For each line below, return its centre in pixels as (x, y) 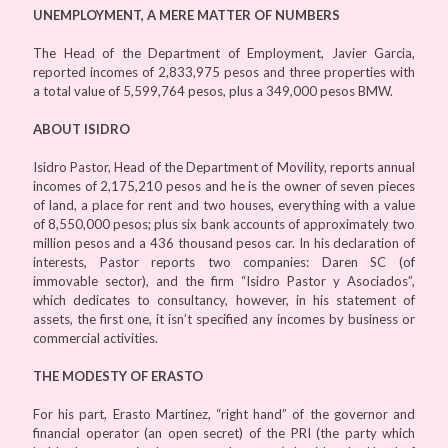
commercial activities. (95, 337)
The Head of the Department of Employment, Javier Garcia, (224, 52)
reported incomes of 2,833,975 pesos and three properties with (224, 71)
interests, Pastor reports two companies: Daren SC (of (224, 261)
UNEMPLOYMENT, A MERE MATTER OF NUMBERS (186, 14)
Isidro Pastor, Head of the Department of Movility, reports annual (224, 166)
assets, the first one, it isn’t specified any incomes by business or (224, 318)
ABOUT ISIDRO (81, 128)
